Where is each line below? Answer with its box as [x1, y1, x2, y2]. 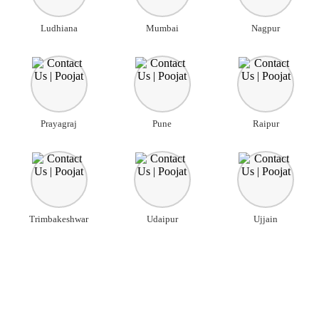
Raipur [252, 118, 279, 130]
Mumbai [145, 23, 179, 34]
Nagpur [251, 23, 281, 34]
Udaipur [146, 214, 178, 225]
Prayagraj [41, 118, 78, 130]
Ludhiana [40, 23, 78, 34]
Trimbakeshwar [29, 214, 89, 225]
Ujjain [253, 214, 278, 225]
